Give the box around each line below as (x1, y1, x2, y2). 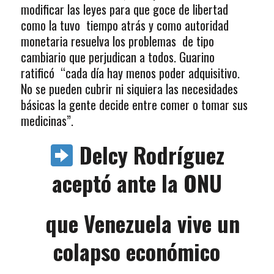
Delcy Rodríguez (80, 138, 224, 171)
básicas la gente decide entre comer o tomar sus (20, 95, 248, 114)
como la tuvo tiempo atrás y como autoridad (20, 15, 229, 34)
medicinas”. (20, 111, 73, 130)
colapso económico (53, 234, 221, 267)
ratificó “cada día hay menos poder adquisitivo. (20, 63, 240, 82)
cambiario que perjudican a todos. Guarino (20, 47, 215, 66)
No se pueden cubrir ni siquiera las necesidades (20, 79, 238, 98)
